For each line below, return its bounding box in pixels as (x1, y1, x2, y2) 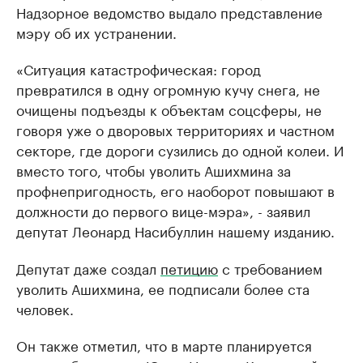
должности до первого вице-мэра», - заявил (16, 199, 310, 221)
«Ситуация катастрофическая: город (16, 58, 261, 79)
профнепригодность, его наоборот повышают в (16, 179, 335, 201)
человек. (16, 297, 74, 319)
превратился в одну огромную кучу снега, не (16, 78, 320, 100)
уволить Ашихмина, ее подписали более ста (16, 277, 310, 299)
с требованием (218, 257, 322, 279)
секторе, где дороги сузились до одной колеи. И (16, 139, 344, 160)
